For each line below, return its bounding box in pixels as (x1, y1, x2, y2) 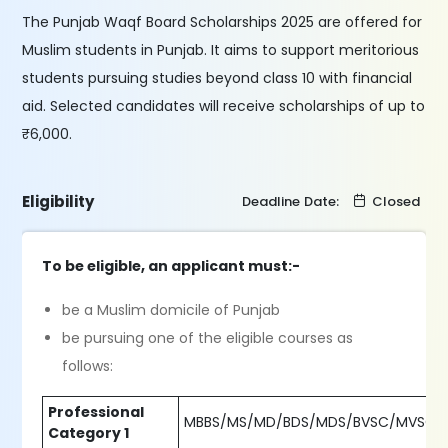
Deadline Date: (241, 192, 343, 211)
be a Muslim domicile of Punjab (62, 300, 281, 320)
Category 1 (48, 423, 130, 443)
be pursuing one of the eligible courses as (62, 328, 354, 348)
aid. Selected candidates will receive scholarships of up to (22, 96, 426, 116)
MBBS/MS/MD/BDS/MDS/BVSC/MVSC (184, 412, 437, 432)
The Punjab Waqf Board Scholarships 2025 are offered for (22, 12, 423, 32)
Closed (371, 192, 420, 211)
